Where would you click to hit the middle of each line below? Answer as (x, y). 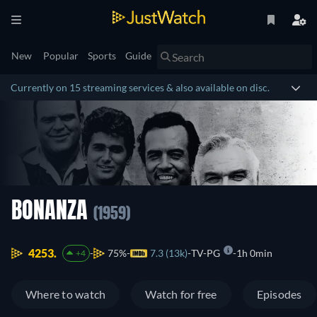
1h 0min (254, 253)
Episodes (279, 294)
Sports (102, 56)
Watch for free (181, 294)
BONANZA (52, 212)
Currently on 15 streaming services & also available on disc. (140, 87)
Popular (61, 56)
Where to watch (66, 294)
